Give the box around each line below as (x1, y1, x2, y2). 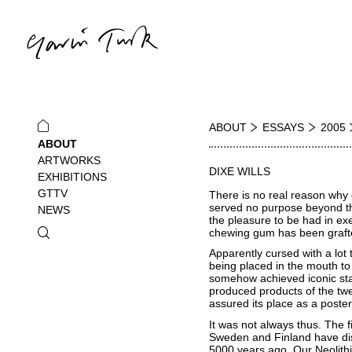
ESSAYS (262, 120, 305, 134)
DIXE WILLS (208, 164, 270, 178)
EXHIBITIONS (37, 170, 107, 183)
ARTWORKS (37, 154, 101, 167)
